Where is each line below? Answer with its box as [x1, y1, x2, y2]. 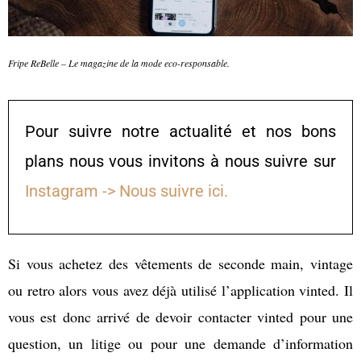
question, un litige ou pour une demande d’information [8, 333, 353, 353]
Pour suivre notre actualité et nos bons [25, 122, 336, 142]
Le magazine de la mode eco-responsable [68, 56, 227, 69]
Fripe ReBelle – [8, 56, 68, 69]
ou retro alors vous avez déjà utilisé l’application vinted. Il [8, 280, 353, 300]
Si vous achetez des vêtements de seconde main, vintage [8, 253, 353, 273]
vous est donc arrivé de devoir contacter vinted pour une [8, 306, 353, 326]
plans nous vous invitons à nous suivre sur [25, 151, 336, 172]
